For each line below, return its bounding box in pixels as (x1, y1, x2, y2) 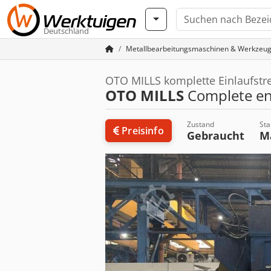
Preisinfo (122, 124, 164, 137)
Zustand (186, 119, 214, 129)
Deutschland (44, 25, 89, 36)
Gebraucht (186, 128, 244, 143)
